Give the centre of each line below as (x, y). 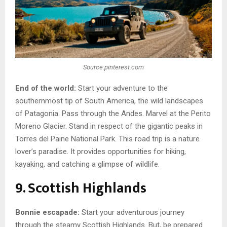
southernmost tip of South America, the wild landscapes (109, 101)
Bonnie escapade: (47, 212)
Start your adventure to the (122, 88)
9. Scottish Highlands (81, 188)
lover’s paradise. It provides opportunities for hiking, (101, 151)
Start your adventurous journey (132, 212)
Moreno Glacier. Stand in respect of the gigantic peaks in (109, 126)
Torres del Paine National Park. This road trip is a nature (107, 139)
